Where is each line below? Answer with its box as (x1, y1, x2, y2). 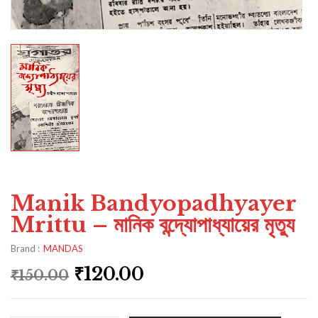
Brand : (11, 242, 40, 254)
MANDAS (43, 242, 83, 254)
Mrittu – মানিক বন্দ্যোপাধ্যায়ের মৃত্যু (11, 211, 295, 238)
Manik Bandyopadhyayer (11, 190, 296, 216)
